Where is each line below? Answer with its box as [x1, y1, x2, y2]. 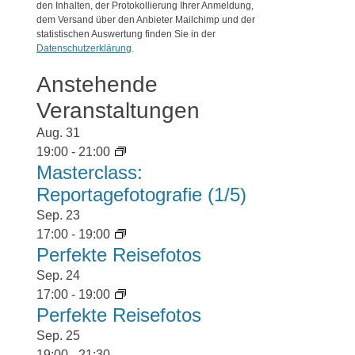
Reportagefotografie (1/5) [36, 184, 246, 205]
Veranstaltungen [36, 98, 200, 123]
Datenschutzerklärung [36, 43, 132, 54]
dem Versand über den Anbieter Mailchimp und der [36, 14, 255, 25]
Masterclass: [36, 162, 143, 183]
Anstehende [36, 72, 158, 97]
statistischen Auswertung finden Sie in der [36, 29, 216, 40]
